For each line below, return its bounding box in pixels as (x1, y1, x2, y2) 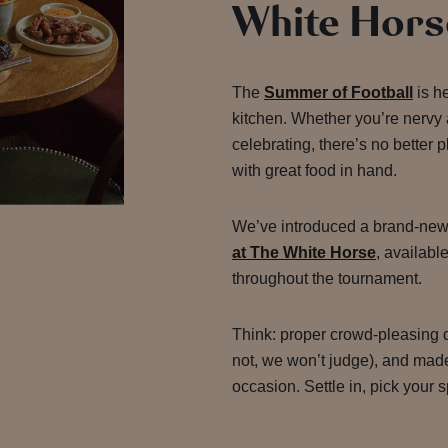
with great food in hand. (231, 161, 397, 179)
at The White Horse (231, 243, 376, 261)
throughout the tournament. (231, 269, 422, 287)
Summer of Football (263, 83, 413, 101)
